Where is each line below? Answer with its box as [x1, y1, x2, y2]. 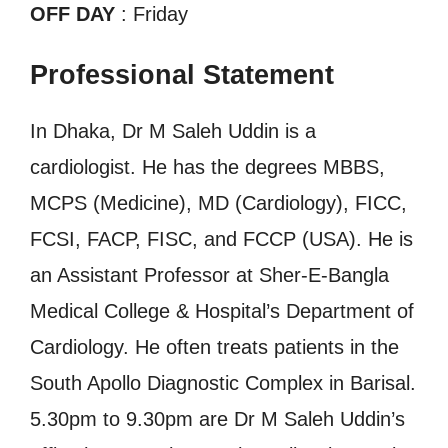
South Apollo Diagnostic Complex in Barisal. [30, 372, 416, 394]
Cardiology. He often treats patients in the [30, 336, 399, 358]
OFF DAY [30, 3, 115, 25]
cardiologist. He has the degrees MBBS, [30, 156, 385, 178]
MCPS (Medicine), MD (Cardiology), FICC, [30, 192, 407, 214]
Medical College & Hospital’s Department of [30, 300, 414, 322]
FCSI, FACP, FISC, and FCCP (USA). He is [30, 228, 413, 250]
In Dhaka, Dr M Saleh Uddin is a [30, 120, 316, 142]
